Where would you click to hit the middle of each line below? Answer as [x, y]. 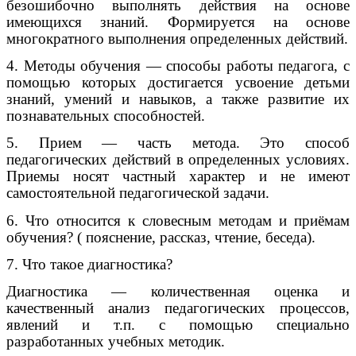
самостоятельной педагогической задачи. [138, 193]
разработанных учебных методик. [116, 342]
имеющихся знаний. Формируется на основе [178, 21]
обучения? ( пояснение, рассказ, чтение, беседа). [161, 237]
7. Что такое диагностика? [89, 264]
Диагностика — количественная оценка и [178, 292]
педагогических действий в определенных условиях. [178, 160]
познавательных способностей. [106, 116]
